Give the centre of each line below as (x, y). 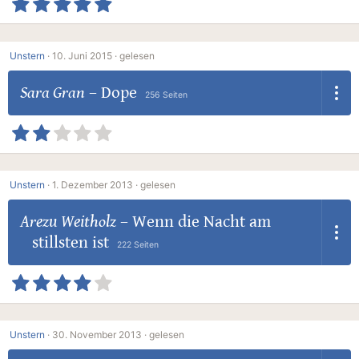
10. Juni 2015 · (85, 55)
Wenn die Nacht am (201, 222)
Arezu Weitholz (68, 222)
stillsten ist (70, 243)
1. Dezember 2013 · (95, 185)
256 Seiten (166, 95)
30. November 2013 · (99, 335)
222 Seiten (137, 245)
